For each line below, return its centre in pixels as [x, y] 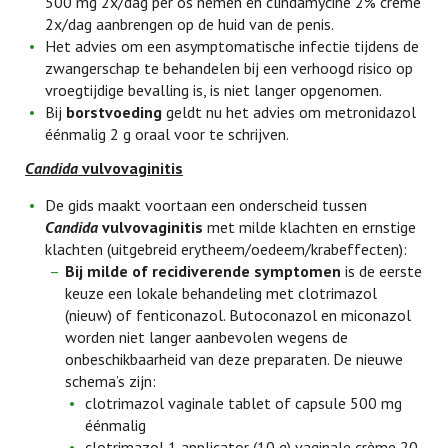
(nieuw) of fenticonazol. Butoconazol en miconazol [238, 315]
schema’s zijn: [110, 381]
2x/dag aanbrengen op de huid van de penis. [189, 24]
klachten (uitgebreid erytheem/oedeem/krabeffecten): [226, 249]
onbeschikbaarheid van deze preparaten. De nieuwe [234, 359]
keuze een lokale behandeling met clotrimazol [221, 293]
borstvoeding [114, 112]
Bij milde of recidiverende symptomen [203, 271]
